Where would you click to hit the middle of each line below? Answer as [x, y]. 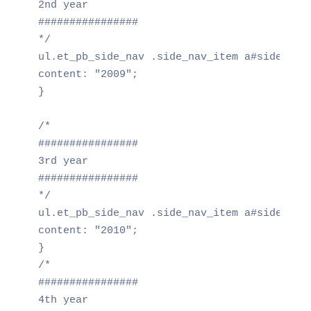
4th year [63, 300]
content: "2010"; [88, 230]
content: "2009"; [88, 74]
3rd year [63, 161]
